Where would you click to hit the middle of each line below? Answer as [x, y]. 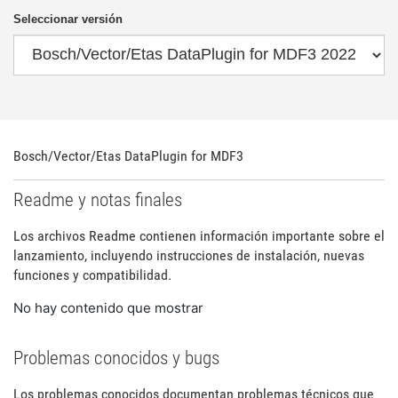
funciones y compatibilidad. [92, 275]
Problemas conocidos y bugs [116, 358]
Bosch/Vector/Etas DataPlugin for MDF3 [128, 155]
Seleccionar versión [68, 19]
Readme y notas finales [98, 200]
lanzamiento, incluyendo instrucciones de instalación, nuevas [189, 255]
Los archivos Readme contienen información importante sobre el [199, 236]
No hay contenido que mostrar [108, 308]
